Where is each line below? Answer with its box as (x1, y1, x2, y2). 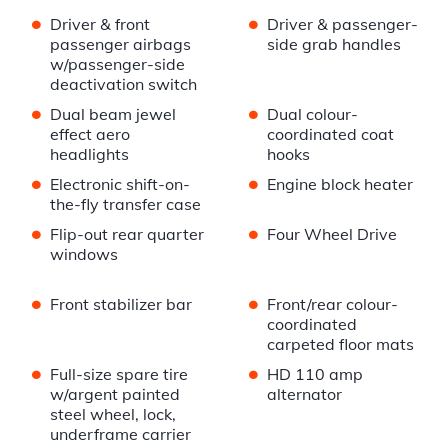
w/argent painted (50, 384, 180, 405)
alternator (266, 384, 342, 405)
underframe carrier (50, 424, 191, 445)
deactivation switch (50, 74, 197, 95)
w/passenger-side (50, 54, 185, 75)
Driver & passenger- (266, 14, 418, 35)
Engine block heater (266, 174, 413, 195)
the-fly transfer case (50, 194, 201, 215)
